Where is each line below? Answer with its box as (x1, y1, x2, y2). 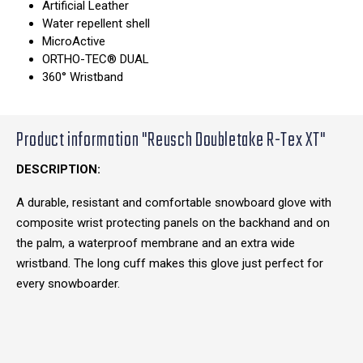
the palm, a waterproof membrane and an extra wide (16, 236, 295, 251)
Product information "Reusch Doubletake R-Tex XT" (16, 126, 327, 156)
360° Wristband (42, 70, 123, 85)
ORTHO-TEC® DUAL (42, 52, 149, 67)
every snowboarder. (16, 276, 120, 292)
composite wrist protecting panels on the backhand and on (16, 216, 330, 231)
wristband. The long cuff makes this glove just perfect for (16, 256, 323, 271)
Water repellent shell (42, 16, 150, 32)
